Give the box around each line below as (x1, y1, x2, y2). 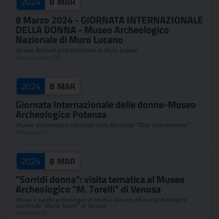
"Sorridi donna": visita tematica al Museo (16, 172, 185, 187)
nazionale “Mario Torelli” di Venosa (16, 201, 106, 210)
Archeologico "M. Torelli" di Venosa (16, 181, 161, 197)
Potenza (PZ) (16, 128, 48, 137)
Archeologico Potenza (16, 107, 107, 122)
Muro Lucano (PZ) (16, 53, 61, 62)
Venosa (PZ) (16, 208, 46, 218)
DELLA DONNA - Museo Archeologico (16, 22, 169, 37)
